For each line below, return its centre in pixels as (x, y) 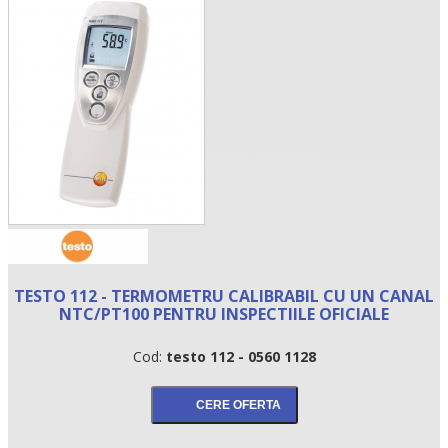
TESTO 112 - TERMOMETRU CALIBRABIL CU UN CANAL (224, 295)
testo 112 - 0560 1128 (238, 356)
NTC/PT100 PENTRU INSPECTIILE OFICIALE (224, 313)
